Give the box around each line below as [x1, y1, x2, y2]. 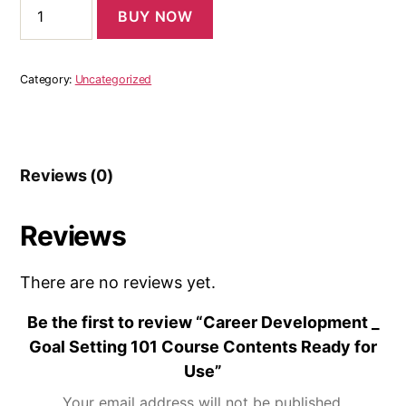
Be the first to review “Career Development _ [26, 312, 380, 332]
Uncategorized [74, 72, 152, 86]
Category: [20, 72, 75, 86]
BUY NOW [118, 6, 193, 25]
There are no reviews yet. [20, 272, 217, 292]
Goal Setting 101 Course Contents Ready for [29, 336, 377, 356]
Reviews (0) [20, 165, 113, 185]
